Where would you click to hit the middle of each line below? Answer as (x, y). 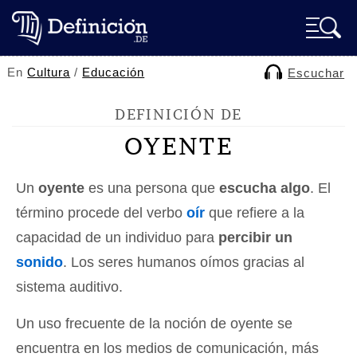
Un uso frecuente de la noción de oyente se (154, 324)
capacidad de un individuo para (117, 237)
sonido (39, 262)
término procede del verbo (101, 213)
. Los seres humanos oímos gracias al (184, 262)
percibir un (255, 237)
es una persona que (152, 188)
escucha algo (265, 188)
